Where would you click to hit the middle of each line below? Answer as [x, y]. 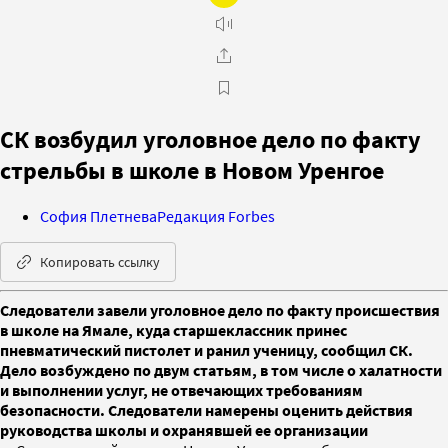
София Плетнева [98, 215]
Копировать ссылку [100, 261]
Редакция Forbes [216, 215]
